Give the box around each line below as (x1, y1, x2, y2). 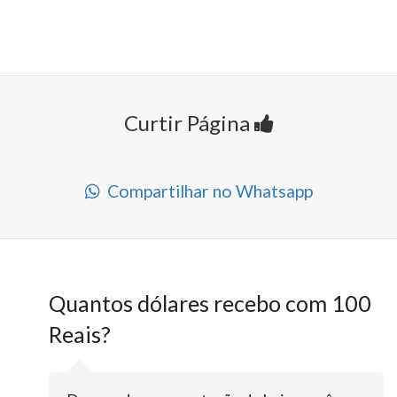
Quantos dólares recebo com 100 (49, 290, 371, 317)
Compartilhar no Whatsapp (99, 181, 313, 202)
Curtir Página (123, 110, 254, 136)
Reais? (49, 321, 111, 348)
